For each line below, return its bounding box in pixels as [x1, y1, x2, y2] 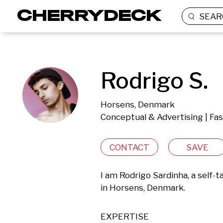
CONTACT [110, 142, 149, 152]
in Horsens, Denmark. [101, 183, 185, 193]
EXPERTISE [101, 212, 149, 222]
